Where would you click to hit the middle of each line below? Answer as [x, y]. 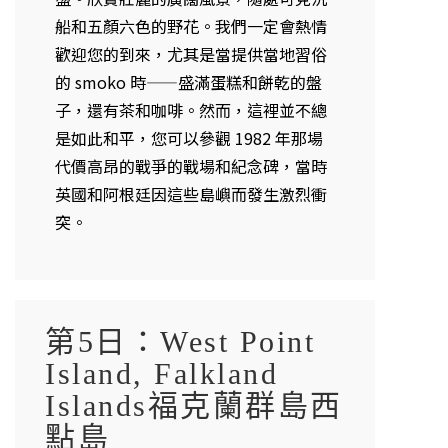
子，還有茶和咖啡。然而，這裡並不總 [191, 110]
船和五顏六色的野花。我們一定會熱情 [191, 26]
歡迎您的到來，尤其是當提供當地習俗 [191, 54]
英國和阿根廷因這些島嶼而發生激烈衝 [191, 194]
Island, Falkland [161, 373]
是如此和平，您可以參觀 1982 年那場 [189, 138]
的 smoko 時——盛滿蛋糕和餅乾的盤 [188, 82]
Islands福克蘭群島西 [194, 405]
